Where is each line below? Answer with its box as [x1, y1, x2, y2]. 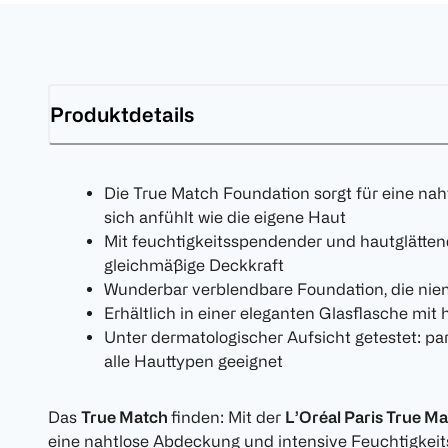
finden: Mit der [171, 408, 285, 427]
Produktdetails [50, 102, 194, 126]
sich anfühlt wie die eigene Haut [104, 208, 346, 227]
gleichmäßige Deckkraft [104, 256, 284, 275]
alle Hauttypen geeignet [104, 352, 283, 371]
